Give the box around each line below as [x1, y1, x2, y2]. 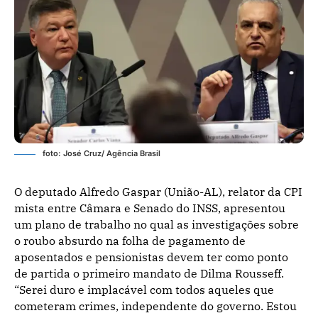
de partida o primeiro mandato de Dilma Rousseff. [14, 265, 284, 280]
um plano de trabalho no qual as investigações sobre [14, 216, 299, 231]
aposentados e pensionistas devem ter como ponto [14, 249, 288, 264]
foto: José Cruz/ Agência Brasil [43, 148, 160, 158]
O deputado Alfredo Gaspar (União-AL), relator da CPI [14, 184, 302, 199]
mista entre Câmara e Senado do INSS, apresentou [14, 200, 285, 215]
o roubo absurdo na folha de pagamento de [14, 233, 246, 248]
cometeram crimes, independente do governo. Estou [14, 298, 297, 313]
